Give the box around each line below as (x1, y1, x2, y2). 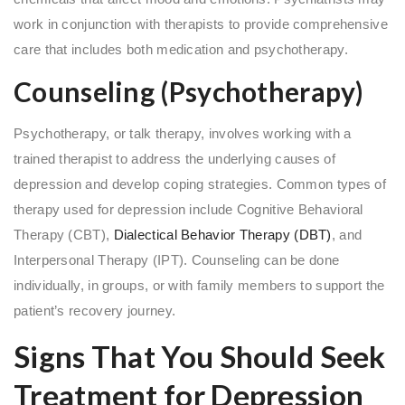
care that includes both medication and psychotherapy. (14, 41, 348, 57)
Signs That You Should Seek (14, 337, 386, 374)
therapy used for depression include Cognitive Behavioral (14, 201, 363, 217)
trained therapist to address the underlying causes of (14, 150, 335, 166)
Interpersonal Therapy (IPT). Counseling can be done (14, 251, 340, 268)
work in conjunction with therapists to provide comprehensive (14, 15, 388, 32)
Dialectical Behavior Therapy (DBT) (113, 226, 332, 242)
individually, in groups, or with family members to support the (14, 277, 385, 293)
